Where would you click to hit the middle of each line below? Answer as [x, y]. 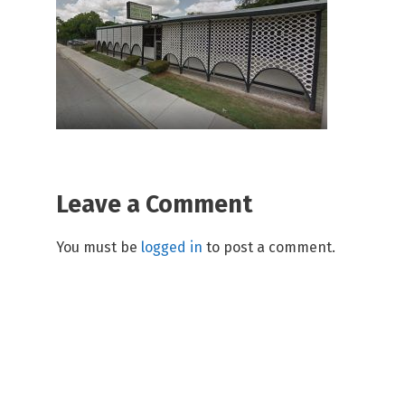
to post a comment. [269, 247]
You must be [99, 247]
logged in [172, 247]
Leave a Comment [154, 204]
